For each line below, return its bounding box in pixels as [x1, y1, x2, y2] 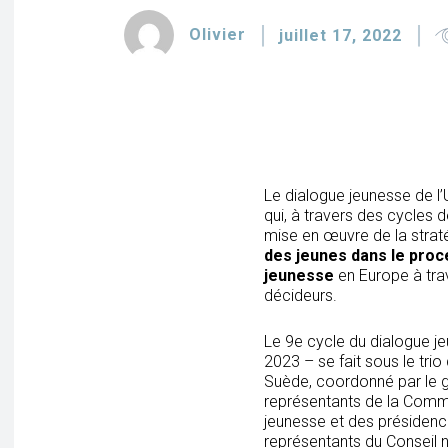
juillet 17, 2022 [279, 25, 402, 45]
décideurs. [264, 286, 337, 305]
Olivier [189, 25, 246, 44]
